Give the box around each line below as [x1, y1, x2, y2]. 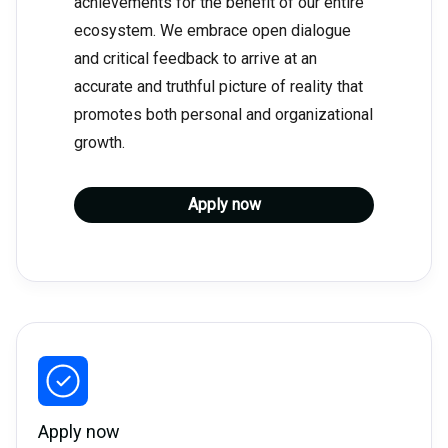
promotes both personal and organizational [74, 105, 373, 125]
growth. [74, 133, 125, 153]
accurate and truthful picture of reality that [74, 77, 363, 97]
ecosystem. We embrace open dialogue [74, 21, 351, 41]
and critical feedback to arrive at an [74, 49, 317, 69]
